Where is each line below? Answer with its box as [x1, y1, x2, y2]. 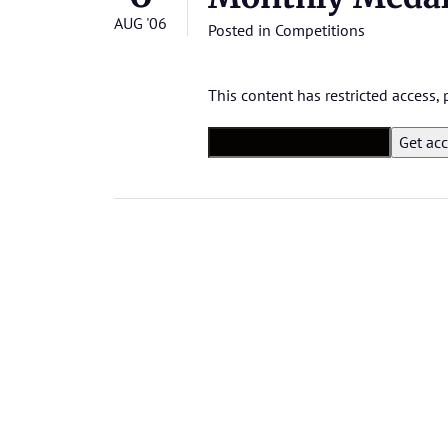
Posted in [208, 20, 275, 41]
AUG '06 [114, 13, 167, 34]
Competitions [275, 20, 365, 41]
